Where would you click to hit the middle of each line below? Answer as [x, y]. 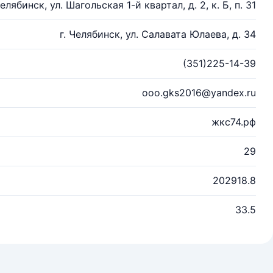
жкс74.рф [234, 122]
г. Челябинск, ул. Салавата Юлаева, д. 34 [158, 34]
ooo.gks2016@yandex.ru [199, 93]
